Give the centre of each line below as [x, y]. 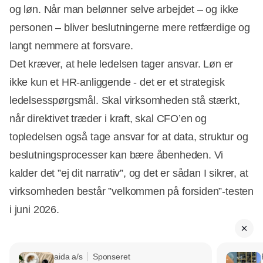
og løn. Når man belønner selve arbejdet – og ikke [124, 9]
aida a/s [68, 256]
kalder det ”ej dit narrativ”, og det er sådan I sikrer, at [129, 173]
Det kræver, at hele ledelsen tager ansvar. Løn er [122, 64]
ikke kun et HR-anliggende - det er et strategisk [117, 82]
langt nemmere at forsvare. [71, 45]
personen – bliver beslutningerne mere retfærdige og [130, 27]
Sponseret [111, 256]
